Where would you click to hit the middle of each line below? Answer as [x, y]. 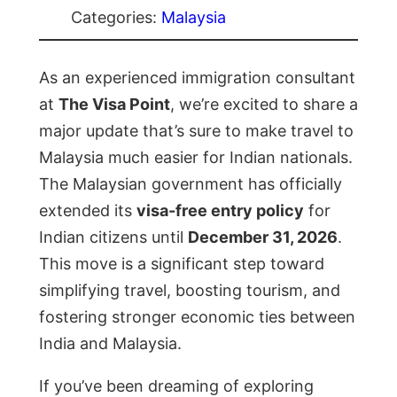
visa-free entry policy [220, 210]
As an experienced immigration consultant [197, 77]
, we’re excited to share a [264, 104]
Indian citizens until [113, 237]
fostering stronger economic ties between [197, 316]
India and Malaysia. [110, 343]
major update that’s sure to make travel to [196, 130]
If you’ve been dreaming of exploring [176, 385]
